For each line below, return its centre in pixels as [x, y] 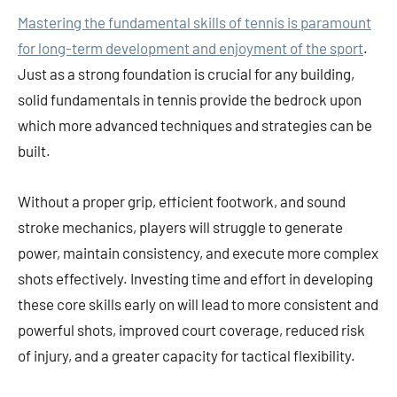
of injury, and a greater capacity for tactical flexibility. [187, 356]
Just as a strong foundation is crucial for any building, [186, 74]
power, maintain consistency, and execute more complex [198, 253]
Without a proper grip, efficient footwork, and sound [182, 202]
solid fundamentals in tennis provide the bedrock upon [190, 100]
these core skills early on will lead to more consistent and [198, 304]
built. [34, 151]
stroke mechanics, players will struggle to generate [180, 227]
